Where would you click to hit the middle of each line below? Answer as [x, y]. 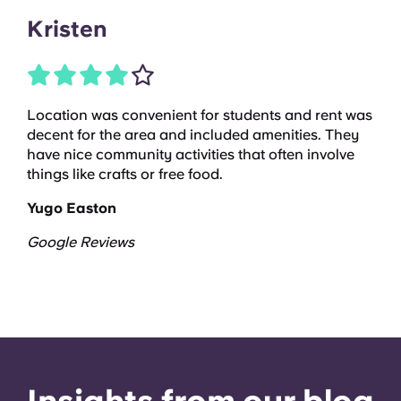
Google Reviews [81, 242]
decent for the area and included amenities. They [193, 134]
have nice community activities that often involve [191, 154]
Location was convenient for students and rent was [200, 115]
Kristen [67, 28]
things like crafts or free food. [127, 174]
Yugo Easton [72, 208]
